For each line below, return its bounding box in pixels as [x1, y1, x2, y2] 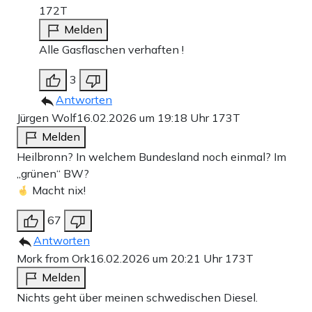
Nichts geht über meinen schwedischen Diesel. [17, 290, 258, 305]
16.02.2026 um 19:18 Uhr [77, 111, 212, 125]
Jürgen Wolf [17, 111, 77, 125]
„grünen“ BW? [17, 166, 89, 181]
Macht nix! [29, 183, 86, 198]
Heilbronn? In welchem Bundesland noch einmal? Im [17, 150, 286, 164]
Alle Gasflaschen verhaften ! [39, 42, 184, 57]
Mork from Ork [17, 251, 90, 266]
